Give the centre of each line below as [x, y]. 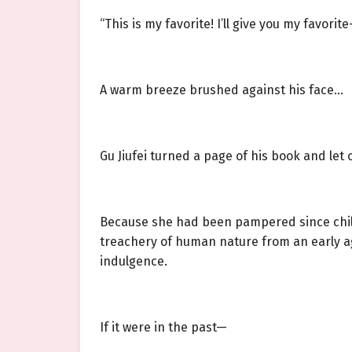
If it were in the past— [163, 328]
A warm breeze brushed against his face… [222, 90]
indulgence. [134, 262]
